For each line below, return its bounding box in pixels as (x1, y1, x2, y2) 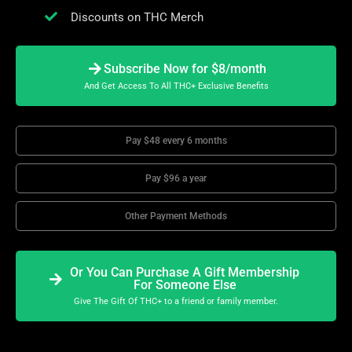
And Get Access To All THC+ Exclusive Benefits (83, 81, 269, 92)
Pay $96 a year (145, 173, 207, 185)
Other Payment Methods (125, 211, 227, 222)
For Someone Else (133, 277, 236, 293)
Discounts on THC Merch (71, 10, 203, 25)
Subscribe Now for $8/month (103, 60, 266, 76)
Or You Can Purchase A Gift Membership (70, 265, 300, 280)
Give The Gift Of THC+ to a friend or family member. (74, 296, 278, 307)
